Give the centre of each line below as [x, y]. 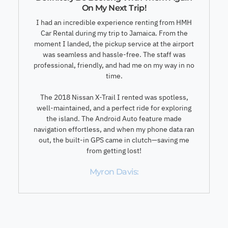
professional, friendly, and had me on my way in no [114, 65]
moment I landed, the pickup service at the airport [114, 44]
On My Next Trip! [114, 8]
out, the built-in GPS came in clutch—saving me [114, 140]
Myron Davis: [114, 172]
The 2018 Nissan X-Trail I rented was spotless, [114, 97]
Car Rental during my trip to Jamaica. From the [114, 33]
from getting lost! [114, 150]
